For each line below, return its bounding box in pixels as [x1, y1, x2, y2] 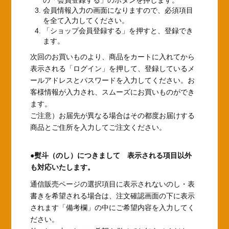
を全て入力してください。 [43, 16, 129, 25]
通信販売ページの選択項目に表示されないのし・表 [30, 179, 195, 188]
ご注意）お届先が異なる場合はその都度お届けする [30, 111, 195, 120]
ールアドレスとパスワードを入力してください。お [30, 76, 195, 84]
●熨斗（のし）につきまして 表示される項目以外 [30, 151, 192, 159]
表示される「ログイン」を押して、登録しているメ [30, 64, 195, 73]
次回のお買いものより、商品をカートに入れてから [30, 52, 195, 61]
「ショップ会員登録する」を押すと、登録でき [43, 26, 194, 35]
